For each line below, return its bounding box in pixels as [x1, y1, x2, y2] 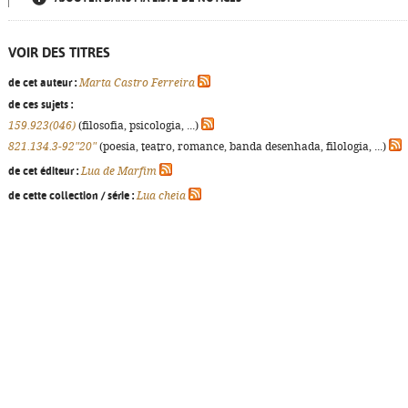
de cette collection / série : [8, 189, 134, 202]
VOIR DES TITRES [8, 45, 110, 60]
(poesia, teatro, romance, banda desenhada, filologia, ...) [97, 140, 389, 153]
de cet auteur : [8, 76, 76, 89]
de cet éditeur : [8, 165, 78, 178]
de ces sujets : [8, 98, 73, 111]
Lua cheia [137, 189, 186, 202]
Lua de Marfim [81, 165, 157, 178]
